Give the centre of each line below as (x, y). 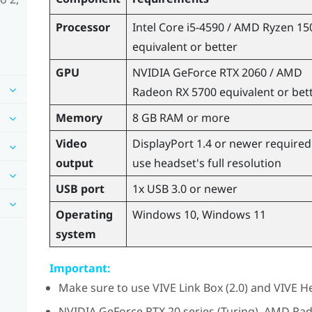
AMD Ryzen (264, 27)
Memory (79, 117)
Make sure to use (105, 287)
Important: (80, 268)
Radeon (152, 92)
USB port (80, 188)
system (76, 234)
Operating (84, 214)
